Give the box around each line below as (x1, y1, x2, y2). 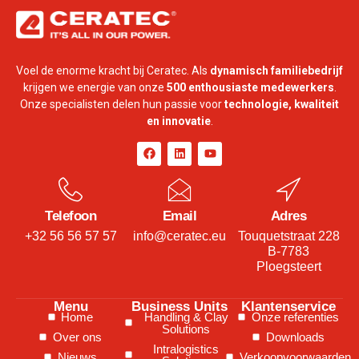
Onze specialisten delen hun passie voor (20, 98, 224, 111)
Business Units (131, 298, 228, 314)
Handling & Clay (143, 309, 228, 324)
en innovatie (146, 115, 211, 128)
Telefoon (45, 208, 96, 224)
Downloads (265, 329, 325, 344)
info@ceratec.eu (133, 228, 226, 243)
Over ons (52, 329, 102, 344)
